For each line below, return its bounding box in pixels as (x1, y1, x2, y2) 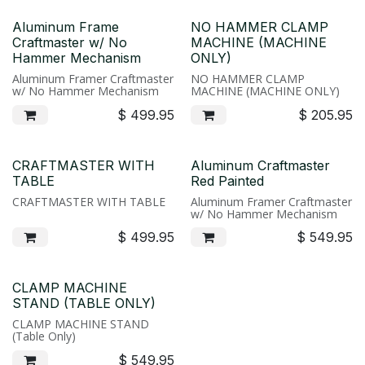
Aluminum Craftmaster (191, 156, 330, 174)
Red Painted (191, 172, 264, 189)
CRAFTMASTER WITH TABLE (12, 193, 165, 209)
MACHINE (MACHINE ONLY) (191, 83, 340, 99)
